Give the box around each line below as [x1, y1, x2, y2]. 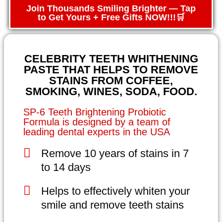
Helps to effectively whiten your [41, 185, 190, 197]
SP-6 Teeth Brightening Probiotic [23, 107, 166, 117]
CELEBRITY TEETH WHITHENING [24, 53, 198, 65]
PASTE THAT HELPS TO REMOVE [24, 63, 198, 76]
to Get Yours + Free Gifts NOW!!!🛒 [37, 12, 185, 22]
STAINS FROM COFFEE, [49, 74, 173, 87]
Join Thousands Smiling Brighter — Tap [26, 3, 196, 13]
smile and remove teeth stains [41, 199, 184, 211]
